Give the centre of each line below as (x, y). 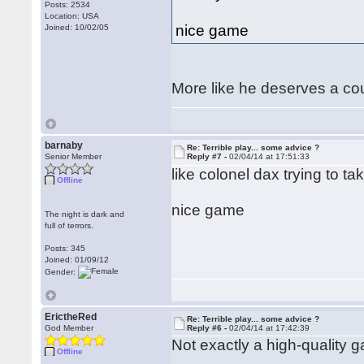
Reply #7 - (208, 156)
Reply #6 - (208, 328)
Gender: (62, 271)
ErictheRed (71, 317)
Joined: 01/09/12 (77, 260)
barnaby (64, 145)
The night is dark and (85, 214)
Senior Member (74, 156)
